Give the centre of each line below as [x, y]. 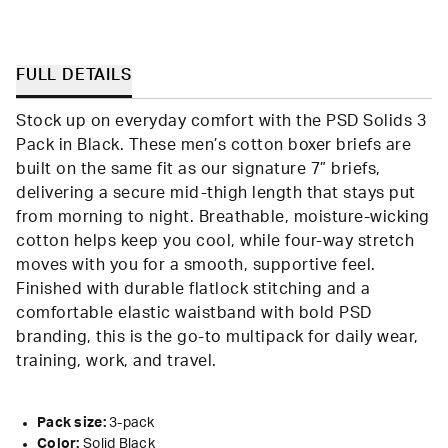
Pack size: [71, 423]
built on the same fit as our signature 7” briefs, [198, 169]
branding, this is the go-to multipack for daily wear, [217, 337]
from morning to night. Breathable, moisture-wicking [223, 217]
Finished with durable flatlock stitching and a [193, 289]
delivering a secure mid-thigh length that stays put [216, 193]
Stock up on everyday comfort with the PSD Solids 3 [221, 121]
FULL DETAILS [74, 75]
